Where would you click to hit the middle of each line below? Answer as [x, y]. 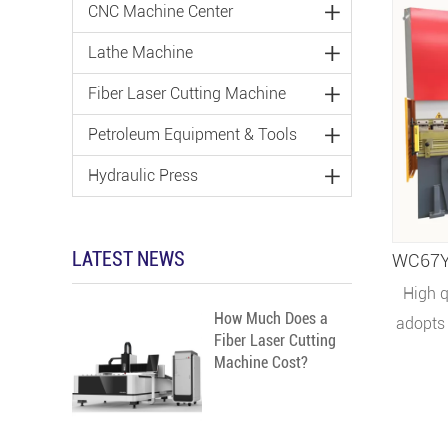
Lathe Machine [140, 52]
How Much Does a [271, 318]
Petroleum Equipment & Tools [192, 134]
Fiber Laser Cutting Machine [187, 93]
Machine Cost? [261, 362]
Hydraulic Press [143, 175]
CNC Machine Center [160, 11]
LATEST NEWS [128, 259]
